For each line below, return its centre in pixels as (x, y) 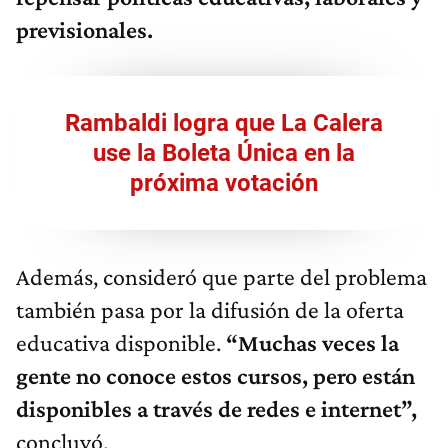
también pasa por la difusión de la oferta (210, 310)
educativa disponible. (121, 343)
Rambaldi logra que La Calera (224, 123)
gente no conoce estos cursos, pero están (215, 376)
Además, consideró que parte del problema (221, 277)
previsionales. (84, 30)
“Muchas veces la (312, 343)
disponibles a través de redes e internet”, (216, 409)
